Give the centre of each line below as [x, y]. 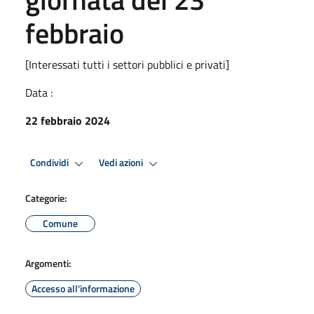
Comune [60, 223]
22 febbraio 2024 [68, 120]
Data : [39, 92]
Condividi [50, 163]
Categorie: [46, 198]
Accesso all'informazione [83, 288]
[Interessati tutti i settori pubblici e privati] [127, 64]
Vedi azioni [122, 163]
